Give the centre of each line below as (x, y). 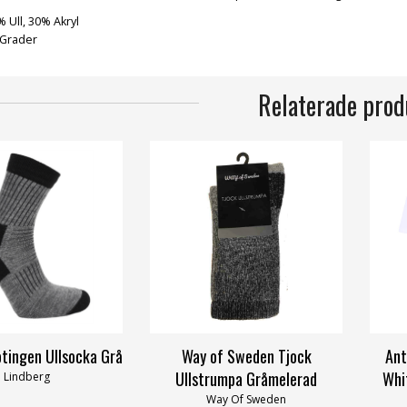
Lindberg (26, 377)
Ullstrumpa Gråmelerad (246, 379)
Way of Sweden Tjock (246, 357)
